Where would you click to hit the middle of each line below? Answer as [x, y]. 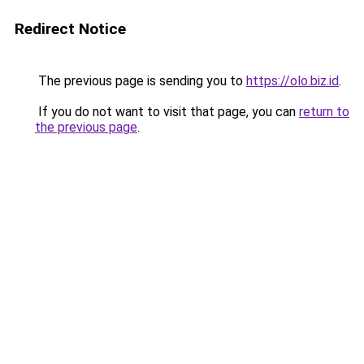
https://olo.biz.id [292, 81]
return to [324, 112]
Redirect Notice [70, 29]
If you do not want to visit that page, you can [167, 112]
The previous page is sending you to [141, 81]
